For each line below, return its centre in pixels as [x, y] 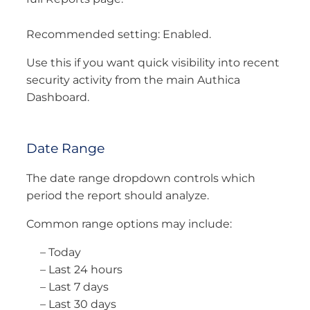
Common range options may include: [129, 224]
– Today [61, 252]
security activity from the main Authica [133, 80]
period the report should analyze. [118, 195]
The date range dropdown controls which [141, 178]
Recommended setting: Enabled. [119, 35]
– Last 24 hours [81, 269]
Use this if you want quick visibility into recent [153, 63]
